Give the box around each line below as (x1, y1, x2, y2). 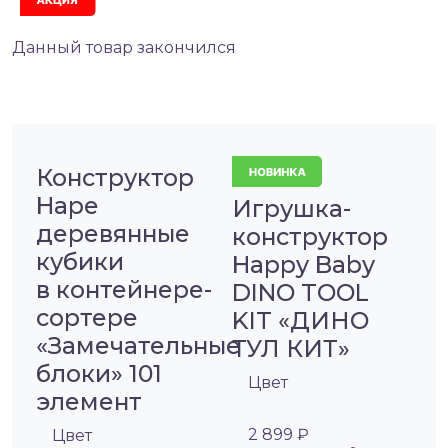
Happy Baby (232, 250, 375, 280)
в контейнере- (36, 275, 212, 305)
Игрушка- (232, 194, 351, 224)
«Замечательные (36, 331, 241, 361)
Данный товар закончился (12, 38, 236, 58)
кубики (36, 247, 124, 277)
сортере (36, 303, 138, 333)
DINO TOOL (232, 278, 369, 308)
